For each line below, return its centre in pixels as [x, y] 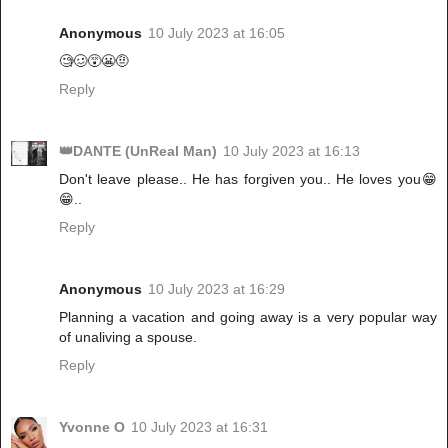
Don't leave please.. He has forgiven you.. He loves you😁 [248, 178]
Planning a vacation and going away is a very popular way [248, 316]
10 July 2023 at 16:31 [199, 426]
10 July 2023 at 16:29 [216, 288]
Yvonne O [92, 426]
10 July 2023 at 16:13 [291, 150]
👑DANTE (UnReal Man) [138, 150]
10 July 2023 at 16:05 [216, 32]
